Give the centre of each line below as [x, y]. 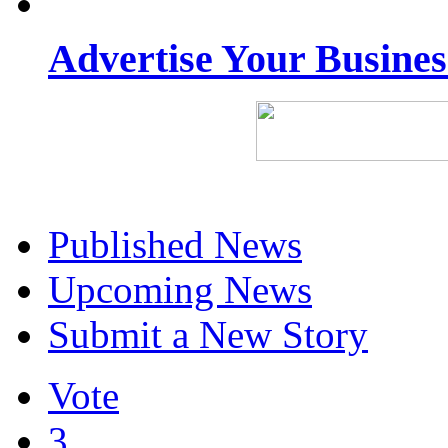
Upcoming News [180, 290]
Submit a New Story [208, 335]
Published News [175, 245]
